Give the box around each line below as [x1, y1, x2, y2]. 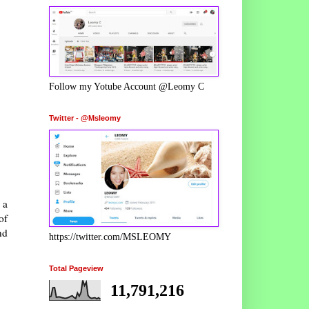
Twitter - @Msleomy [49, 113, 121, 122]
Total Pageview [49, 263, 103, 272]
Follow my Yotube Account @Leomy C [49, 81, 204, 92]
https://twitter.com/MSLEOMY [49, 231, 171, 242]
